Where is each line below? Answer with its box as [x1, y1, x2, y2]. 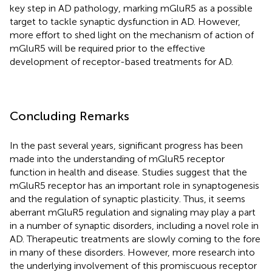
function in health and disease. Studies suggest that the [10, 166, 247, 178]
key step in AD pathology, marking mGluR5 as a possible [10, 2, 253, 15]
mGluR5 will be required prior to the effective [10, 42, 205, 55]
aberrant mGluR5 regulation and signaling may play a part [10, 206, 256, 219]
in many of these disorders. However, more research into [10, 246, 255, 259]
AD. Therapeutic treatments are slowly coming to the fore [10, 233, 260, 245]
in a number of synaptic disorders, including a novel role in [10, 220, 259, 232]
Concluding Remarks [10, 109, 129, 124]
